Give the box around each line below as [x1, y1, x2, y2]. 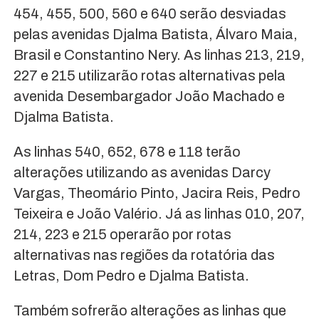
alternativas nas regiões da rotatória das [13, 247, 275, 263]
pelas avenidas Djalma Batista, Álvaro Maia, [13, 26, 298, 43]
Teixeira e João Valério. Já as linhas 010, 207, [13, 206, 305, 222]
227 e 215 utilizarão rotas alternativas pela [13, 68, 286, 84]
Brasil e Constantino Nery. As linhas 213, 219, [13, 47, 305, 63]
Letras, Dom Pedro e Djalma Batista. [13, 268, 249, 284]
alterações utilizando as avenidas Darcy [13, 164, 271, 181]
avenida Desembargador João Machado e [13, 88, 285, 105]
